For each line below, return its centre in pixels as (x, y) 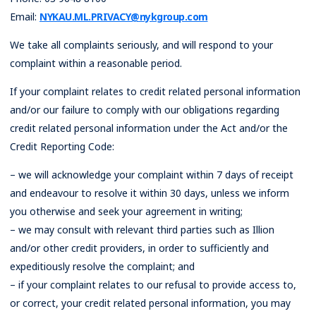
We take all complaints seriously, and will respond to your (141, 45)
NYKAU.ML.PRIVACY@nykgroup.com (124, 17)
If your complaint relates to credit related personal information (155, 91)
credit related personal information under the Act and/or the (149, 128)
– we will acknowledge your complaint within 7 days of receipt (152, 175)
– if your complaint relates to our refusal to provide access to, (153, 285)
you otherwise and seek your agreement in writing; (126, 211)
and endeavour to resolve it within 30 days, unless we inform (150, 193)
